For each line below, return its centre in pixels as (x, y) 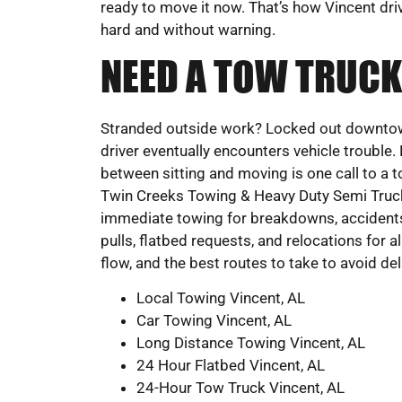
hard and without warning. (188, 30)
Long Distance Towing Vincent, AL (251, 342)
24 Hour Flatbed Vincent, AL (231, 365)
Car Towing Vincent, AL (214, 320)
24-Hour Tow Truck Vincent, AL (240, 387)
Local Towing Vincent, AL (221, 297)
